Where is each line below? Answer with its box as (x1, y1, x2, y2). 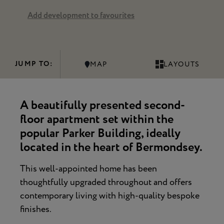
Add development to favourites (27, 10, 134, 21)
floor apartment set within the (20, 111, 173, 128)
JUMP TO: (15, 59, 53, 69)
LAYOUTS (163, 59, 200, 69)
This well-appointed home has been (20, 162, 157, 175)
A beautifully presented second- (20, 97, 185, 114)
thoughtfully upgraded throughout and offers (20, 176, 192, 188)
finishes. (20, 203, 51, 215)
